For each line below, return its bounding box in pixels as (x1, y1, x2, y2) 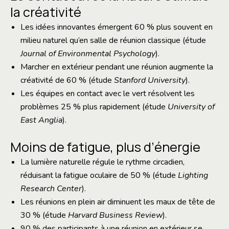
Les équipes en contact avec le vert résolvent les (20, 88, 195, 100)
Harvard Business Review (68, 210, 163, 221)
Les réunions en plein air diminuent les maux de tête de (20, 196, 215, 208)
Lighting (178, 170, 208, 181)
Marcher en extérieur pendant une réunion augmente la (20, 61, 213, 73)
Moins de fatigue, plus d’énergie (10, 138, 200, 156)
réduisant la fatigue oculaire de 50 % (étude (20, 170, 178, 181)
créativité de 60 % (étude (20, 75, 114, 86)
